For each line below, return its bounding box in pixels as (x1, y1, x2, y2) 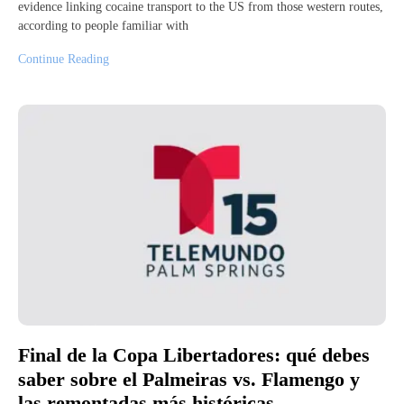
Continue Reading (18, 52, 109, 67)
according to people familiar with (18, 19, 188, 33)
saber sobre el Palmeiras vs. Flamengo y (18, 367, 360, 390)
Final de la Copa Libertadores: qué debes (18, 344, 370, 367)
